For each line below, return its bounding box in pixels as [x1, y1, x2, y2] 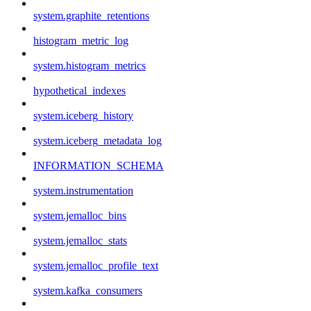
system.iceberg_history [33, 109, 133, 121]
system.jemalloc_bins [33, 209, 126, 221]
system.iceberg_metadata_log [33, 134, 162, 146]
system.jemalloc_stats [33, 234, 127, 246]
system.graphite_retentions [33, 9, 149, 22]
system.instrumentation [33, 184, 133, 196]
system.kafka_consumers [33, 284, 142, 296]
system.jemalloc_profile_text [33, 259, 158, 271]
